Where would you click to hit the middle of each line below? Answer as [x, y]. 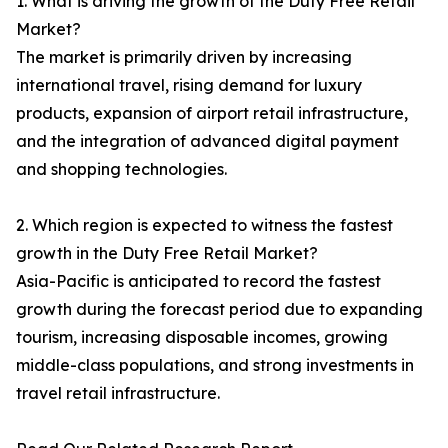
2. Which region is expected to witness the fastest [204, 225]
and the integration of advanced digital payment [207, 141]
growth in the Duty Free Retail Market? [167, 253]
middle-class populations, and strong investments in [215, 365]
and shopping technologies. [121, 169]
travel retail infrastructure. [118, 393]
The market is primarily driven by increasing [184, 57]
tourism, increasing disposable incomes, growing [202, 337]
